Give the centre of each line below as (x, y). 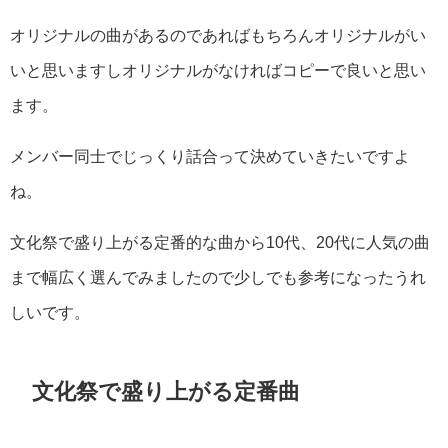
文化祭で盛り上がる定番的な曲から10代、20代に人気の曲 (220, 242)
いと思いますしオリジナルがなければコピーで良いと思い (218, 70)
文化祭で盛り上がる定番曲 (166, 390)
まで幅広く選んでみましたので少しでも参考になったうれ (218, 277)
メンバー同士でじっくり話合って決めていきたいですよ (210, 156)
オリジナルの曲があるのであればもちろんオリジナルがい (218, 35)
